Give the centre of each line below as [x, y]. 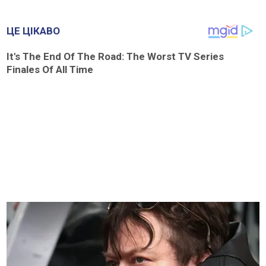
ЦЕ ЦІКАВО [34, 31]
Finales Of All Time [50, 69]
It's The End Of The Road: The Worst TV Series [115, 56]
